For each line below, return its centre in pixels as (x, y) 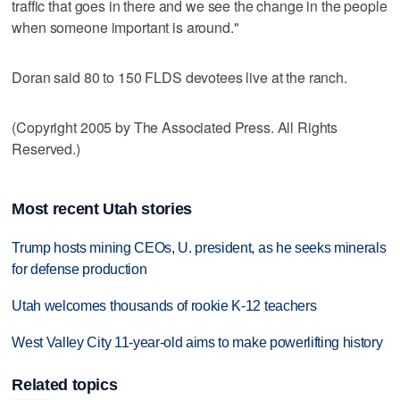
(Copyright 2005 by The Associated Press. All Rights (175, 127)
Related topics (65, 385)
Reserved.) (46, 148)
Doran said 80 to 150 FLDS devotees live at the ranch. (179, 77)
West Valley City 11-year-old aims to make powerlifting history (197, 343)
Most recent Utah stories (102, 209)
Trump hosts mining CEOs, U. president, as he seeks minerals (199, 248)
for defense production (79, 270)
